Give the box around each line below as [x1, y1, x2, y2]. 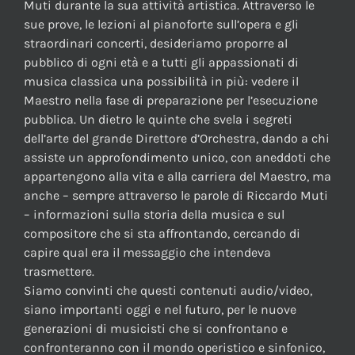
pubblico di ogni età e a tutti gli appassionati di [24, 55, 299, 71]
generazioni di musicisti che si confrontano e [24, 321, 288, 337]
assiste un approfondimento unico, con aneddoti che [24, 150, 330, 166]
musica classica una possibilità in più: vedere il [24, 74, 299, 90]
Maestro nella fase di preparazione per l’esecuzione [24, 93, 318, 109]
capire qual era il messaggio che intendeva [24, 245, 271, 261]
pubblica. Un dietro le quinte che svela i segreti [24, 112, 292, 128]
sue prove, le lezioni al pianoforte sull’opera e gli [24, 17, 299, 32]
